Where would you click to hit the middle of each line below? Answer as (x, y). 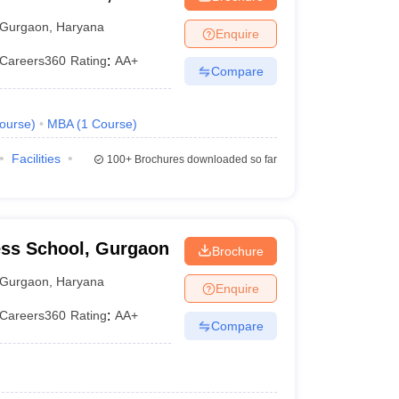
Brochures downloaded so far (204, 159)
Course (112, 124)
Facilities (36, 159)
